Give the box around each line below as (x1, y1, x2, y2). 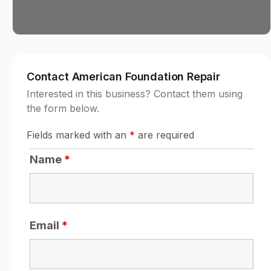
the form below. (27, 102, 99, 115)
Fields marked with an (27, 129, 129, 142)
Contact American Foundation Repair (27, 70, 220, 83)
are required (135, 129, 194, 142)
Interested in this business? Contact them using (27, 88, 243, 100)
